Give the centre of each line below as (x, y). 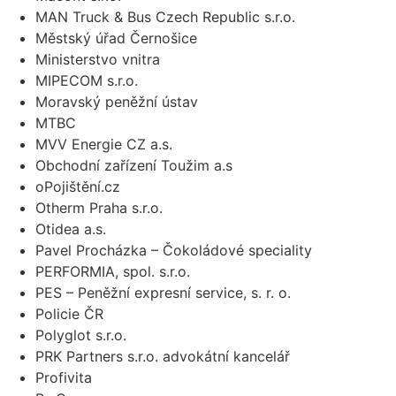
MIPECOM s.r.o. (87, 80)
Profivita (64, 377)
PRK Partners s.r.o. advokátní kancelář (163, 356)
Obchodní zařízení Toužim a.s (134, 165)
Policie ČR (69, 313)
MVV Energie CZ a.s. (104, 144)
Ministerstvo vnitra (98, 59)
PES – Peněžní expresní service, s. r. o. (163, 292)
